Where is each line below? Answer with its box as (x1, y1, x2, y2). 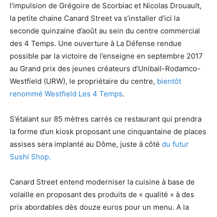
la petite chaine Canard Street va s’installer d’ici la (10, 13, 180, 23)
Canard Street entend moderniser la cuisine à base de (10, 177, 195, 186)
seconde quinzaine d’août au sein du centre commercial (10, 26, 200, 35)
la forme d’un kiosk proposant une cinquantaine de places (10, 126, 206, 136)
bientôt (157, 76, 181, 86)
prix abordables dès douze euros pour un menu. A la (10, 202, 189, 212)
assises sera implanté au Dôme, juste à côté (10, 139, 162, 149)
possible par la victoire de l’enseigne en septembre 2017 (10, 51, 203, 61)
